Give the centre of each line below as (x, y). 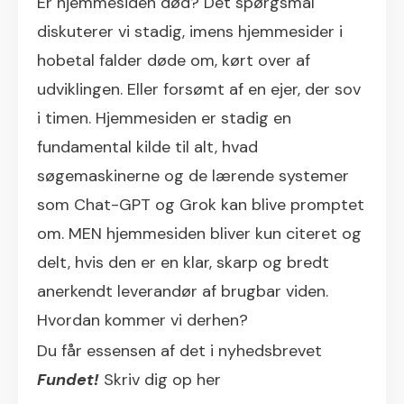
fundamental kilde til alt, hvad (147, 147)
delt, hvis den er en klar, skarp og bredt (183, 262)
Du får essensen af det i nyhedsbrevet (179, 350)
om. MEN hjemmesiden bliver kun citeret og (199, 233)
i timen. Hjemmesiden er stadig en (164, 118)
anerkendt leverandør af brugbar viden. (183, 291)
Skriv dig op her (160, 379)
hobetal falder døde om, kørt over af (174, 60)
